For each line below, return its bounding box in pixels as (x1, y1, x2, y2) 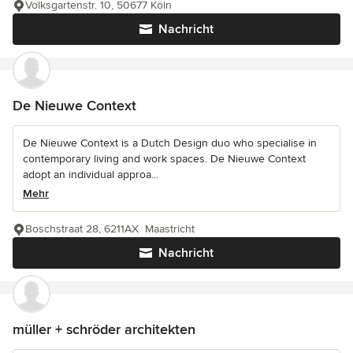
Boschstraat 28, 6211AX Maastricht (25, 222, 195, 236)
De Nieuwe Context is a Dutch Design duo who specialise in (23, 136, 317, 150)
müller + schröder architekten (13, 321, 195, 339)
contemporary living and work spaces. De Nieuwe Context (23, 152, 306, 166)
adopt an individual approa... (23, 168, 158, 182)
